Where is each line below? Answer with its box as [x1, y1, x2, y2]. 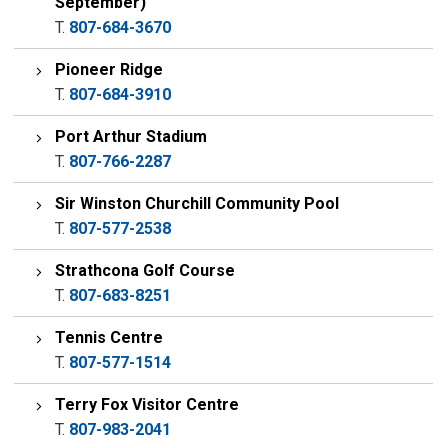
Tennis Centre [55, 328, 164, 347]
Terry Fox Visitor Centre [55, 395, 240, 414]
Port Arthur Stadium [55, 127, 208, 146]
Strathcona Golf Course [55, 261, 236, 280]
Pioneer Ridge [55, 60, 164, 79]
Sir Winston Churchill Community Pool [55, 194, 340, 213]
